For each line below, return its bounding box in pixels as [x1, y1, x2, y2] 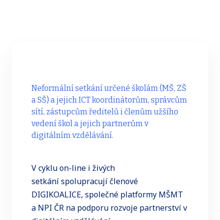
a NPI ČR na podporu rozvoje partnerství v [31, 202, 187, 213]
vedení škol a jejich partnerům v [31, 119, 148, 128]
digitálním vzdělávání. [31, 131, 116, 140]
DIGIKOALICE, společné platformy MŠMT [31, 189, 183, 200]
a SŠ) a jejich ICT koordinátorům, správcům [31, 95, 187, 105]
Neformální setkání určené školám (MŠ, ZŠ [31, 83, 187, 93]
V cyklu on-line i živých [31, 162, 115, 173]
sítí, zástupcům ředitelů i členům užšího [31, 107, 178, 116]
